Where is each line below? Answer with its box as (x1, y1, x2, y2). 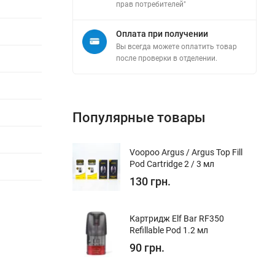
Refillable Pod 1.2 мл (130, 225, 208, 235)
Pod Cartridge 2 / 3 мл (130, 158, 214, 169)
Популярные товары (72, 109, 206, 125)
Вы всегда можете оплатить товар (116, 42, 237, 51)
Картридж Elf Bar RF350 (130, 213, 224, 223)
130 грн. (130, 174, 171, 188)
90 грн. (130, 241, 165, 254)
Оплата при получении (116, 28, 208, 39)
